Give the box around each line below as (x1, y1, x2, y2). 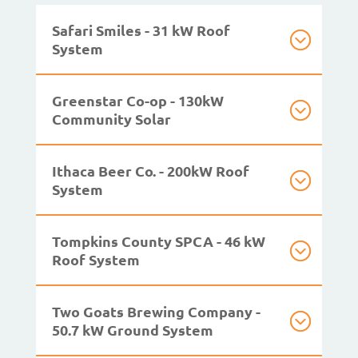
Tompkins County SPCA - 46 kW (51, 231, 265, 250)
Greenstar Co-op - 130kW (51, 90, 224, 109)
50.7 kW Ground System (51, 320, 213, 339)
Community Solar (51, 109, 171, 128)
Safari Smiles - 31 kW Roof (51, 20, 230, 39)
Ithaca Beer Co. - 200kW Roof (51, 161, 249, 180)
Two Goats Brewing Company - (51, 301, 261, 320)
